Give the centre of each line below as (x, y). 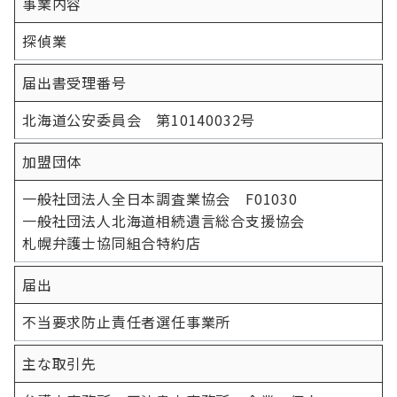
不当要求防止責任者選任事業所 (127, 322)
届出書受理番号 (74, 82)
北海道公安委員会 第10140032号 (139, 120)
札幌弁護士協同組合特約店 (112, 243)
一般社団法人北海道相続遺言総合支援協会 (164, 221)
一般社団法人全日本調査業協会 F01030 (160, 198)
